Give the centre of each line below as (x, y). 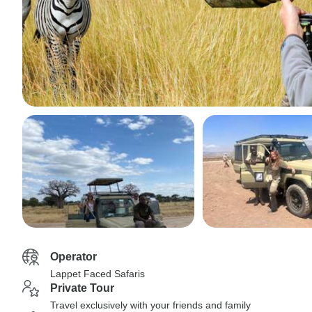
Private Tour (82, 288)
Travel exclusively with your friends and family (150, 305)
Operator (73, 257)
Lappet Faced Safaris (97, 274)
